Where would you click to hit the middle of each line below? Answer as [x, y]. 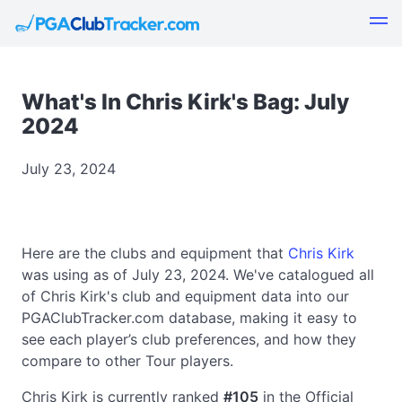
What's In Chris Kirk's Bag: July [185, 102]
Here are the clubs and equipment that [155, 253]
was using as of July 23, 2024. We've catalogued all [198, 275]
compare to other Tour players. [127, 361]
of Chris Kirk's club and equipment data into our [185, 296]
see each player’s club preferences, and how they [189, 339]
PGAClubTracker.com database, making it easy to [189, 318]
